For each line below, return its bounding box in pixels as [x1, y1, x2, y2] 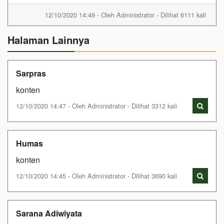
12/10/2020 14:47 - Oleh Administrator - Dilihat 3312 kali [16, 101, 177, 110]
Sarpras [16, 67, 46, 79]
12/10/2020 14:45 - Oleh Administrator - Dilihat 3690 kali [16, 171, 177, 180]
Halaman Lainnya [7, 32, 89, 47]
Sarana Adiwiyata [16, 207, 82, 219]
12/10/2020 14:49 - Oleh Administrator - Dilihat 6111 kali [45, 10, 206, 19]
